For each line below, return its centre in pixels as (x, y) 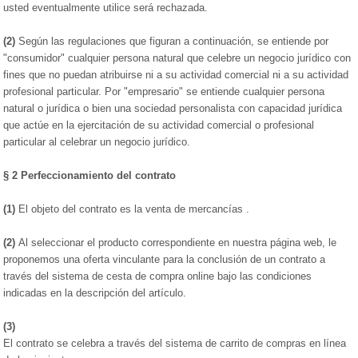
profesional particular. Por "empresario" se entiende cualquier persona (164, 91)
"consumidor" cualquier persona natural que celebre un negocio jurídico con (177, 58)
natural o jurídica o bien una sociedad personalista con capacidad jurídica (173, 108)
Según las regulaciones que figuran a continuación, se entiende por (172, 41)
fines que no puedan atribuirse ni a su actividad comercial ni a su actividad (176, 75)
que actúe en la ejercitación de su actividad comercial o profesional (159, 125)
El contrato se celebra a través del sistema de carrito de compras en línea (175, 343)
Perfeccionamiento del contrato (99, 175)
